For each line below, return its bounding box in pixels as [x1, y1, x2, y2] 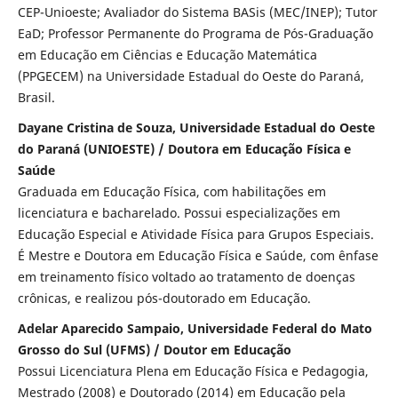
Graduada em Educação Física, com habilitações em [17, 182, 326, 200]
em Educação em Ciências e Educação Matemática [17, 45, 317, 63]
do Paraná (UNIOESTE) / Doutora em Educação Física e [17, 139, 351, 157]
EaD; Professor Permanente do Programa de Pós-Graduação [17, 24, 373, 42]
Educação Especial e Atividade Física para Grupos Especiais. [17, 225, 374, 243]
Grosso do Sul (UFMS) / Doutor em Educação [17, 340, 291, 358]
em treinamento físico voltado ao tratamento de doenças [17, 267, 355, 285]
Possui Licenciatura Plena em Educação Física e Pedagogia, [17, 362, 369, 379]
